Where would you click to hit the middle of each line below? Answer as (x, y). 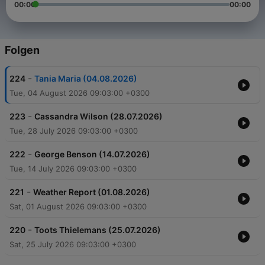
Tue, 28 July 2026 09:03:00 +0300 (74, 131)
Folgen (22, 50)
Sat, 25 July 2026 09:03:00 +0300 (73, 245)
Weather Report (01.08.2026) (92, 192)
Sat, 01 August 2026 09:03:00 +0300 (78, 207)
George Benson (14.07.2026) (92, 154)
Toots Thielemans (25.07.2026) (98, 230)
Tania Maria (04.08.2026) (86, 79)
